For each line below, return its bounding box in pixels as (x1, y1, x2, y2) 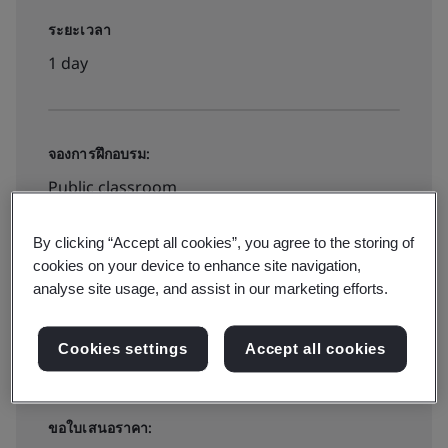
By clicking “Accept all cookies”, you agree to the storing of (33, 234, 415, 252)
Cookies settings (58, 340, 188, 358)
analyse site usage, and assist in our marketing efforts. (33, 280, 389, 298)
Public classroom (48, 176, 177, 198)
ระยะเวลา (48, 20, 111, 39)
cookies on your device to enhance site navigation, (33, 257, 362, 275)
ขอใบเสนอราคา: (48, 418, 153, 437)
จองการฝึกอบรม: (48, 144, 151, 163)
